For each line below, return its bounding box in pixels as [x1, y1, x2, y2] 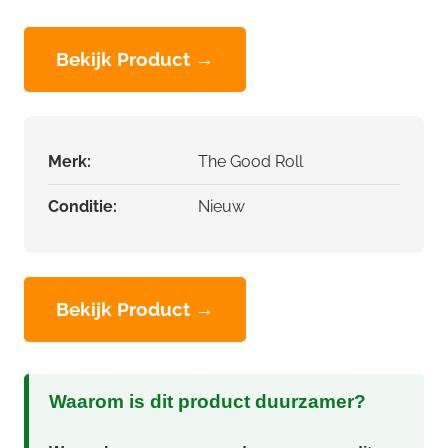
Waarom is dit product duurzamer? [49, 391, 366, 413]
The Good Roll [198, 152, 303, 172]
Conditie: [48, 197, 117, 217]
